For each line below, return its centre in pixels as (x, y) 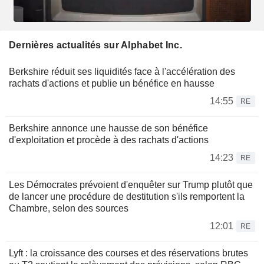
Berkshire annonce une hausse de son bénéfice (108, 128)
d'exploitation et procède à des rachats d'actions (109, 140)
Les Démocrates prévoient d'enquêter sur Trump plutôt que (131, 184)
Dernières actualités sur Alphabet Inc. (95, 45)
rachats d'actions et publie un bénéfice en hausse (112, 83)
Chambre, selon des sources (69, 208)
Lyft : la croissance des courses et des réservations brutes (128, 253)
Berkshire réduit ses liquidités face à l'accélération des (122, 71)
